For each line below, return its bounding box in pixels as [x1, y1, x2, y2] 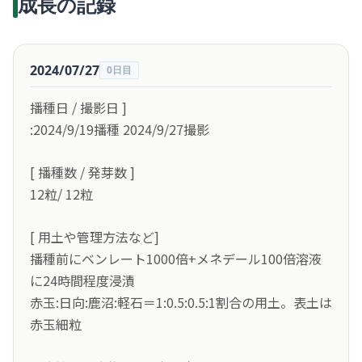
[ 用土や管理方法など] [30, 227, 159, 246]
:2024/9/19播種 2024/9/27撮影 [30, 120, 209, 139]
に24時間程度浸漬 [30, 271, 135, 290]
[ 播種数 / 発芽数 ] [30, 162, 135, 182]
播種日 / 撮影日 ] [30, 98, 127, 117]
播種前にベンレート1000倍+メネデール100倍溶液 [30, 249, 322, 268]
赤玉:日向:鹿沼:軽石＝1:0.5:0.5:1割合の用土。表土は [30, 293, 332, 312]
